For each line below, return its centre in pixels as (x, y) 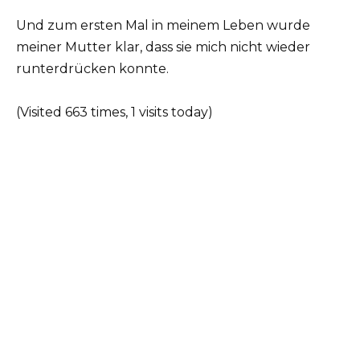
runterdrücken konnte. (92, 68)
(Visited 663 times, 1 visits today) (115, 112)
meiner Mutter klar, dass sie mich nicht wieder (163, 47)
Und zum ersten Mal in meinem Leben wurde (163, 25)
